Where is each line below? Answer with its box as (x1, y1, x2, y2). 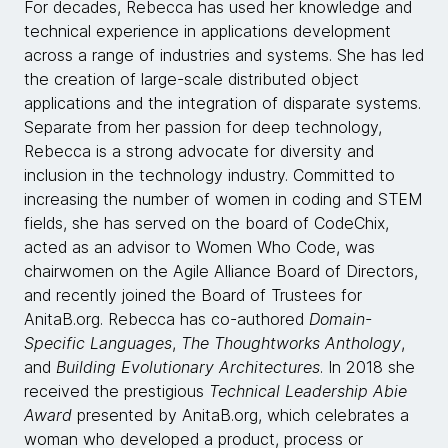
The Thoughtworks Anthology (181, 332, 401, 353)
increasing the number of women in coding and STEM (24, 188, 422, 209)
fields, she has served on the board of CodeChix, (24, 212, 389, 233)
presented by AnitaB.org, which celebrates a (72, 404, 409, 425)
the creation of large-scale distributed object (24, 68, 359, 89)
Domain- (309, 308, 372, 329)
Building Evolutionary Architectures (56, 356, 320, 377)
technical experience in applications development (24, 20, 391, 41)
